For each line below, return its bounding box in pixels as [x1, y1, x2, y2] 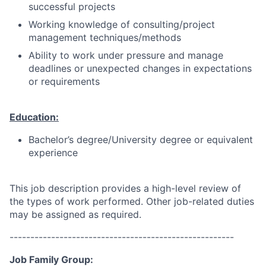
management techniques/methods [28, 31, 181, 43]
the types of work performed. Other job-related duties [9, 195, 254, 207]
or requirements [28, 75, 100, 87]
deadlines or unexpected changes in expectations [28, 62, 252, 74]
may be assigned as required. [9, 208, 141, 220]
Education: [9, 111, 59, 123]
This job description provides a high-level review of [9, 182, 241, 194]
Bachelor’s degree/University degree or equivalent [28, 134, 253, 145]
